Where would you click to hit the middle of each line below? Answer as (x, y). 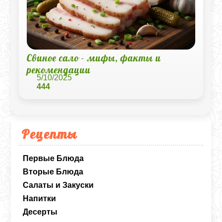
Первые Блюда (54, 158)
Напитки (40, 198)
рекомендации (59, 70)
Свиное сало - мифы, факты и (94, 58)
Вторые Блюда (53, 172)
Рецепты (50, 134)
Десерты (40, 212)
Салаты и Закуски (58, 185)
